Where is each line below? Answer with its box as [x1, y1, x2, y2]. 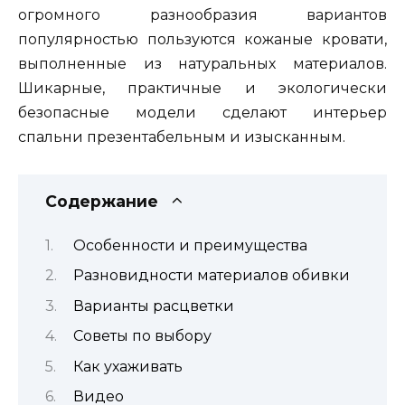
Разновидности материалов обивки [72, 267, 350, 285]
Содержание [45, 191, 158, 211]
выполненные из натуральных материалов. [18, 55, 387, 73]
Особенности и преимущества [72, 236, 307, 254]
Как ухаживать [72, 357, 183, 375]
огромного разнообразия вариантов [18, 6, 387, 24]
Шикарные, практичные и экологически [18, 80, 387, 98]
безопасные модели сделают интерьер [18, 104, 387, 122]
